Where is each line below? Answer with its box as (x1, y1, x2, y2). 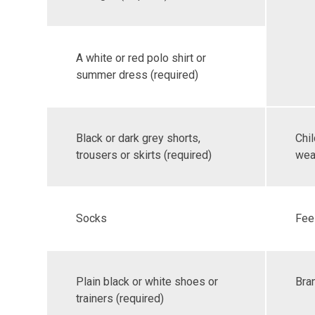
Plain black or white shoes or (75, 275, 218, 288)
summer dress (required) (75, 68, 198, 82)
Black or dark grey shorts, (75, 131, 200, 145)
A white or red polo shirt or (75, 51, 206, 65)
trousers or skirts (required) (75, 148, 212, 162)
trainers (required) (75, 292, 164, 305)
